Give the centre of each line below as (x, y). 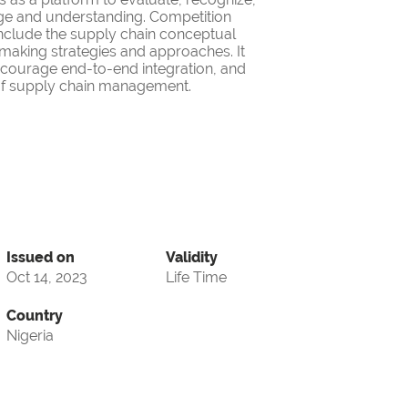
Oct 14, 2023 (47, 278)
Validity (192, 258)
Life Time (196, 278)
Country (35, 316)
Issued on (41, 258)
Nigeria (30, 336)
